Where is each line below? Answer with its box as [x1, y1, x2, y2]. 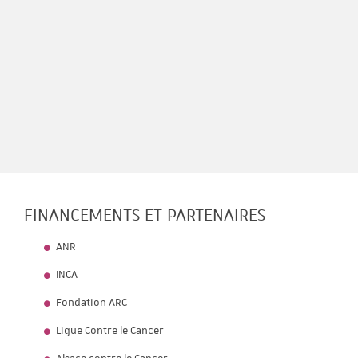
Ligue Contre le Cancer [56, 324, 164, 338]
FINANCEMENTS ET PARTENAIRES [24, 203, 265, 225]
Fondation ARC [56, 296, 127, 310]
